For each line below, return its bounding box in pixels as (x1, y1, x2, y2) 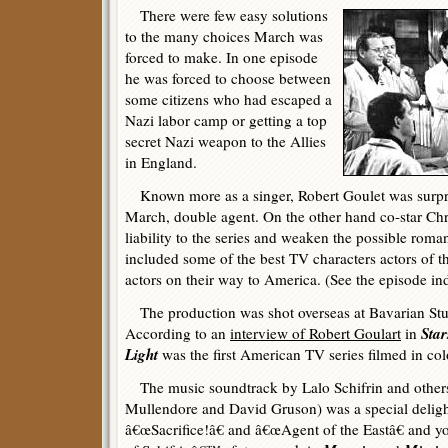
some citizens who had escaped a (125, 89, 332, 109)
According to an (125, 323, 230, 343)
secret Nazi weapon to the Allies (125, 131, 326, 151)
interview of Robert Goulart (230, 323, 401, 343)
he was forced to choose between (125, 68, 331, 88)
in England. (125, 152, 197, 172)
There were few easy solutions (125, 5, 328, 25)
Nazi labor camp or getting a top (125, 110, 327, 130)
